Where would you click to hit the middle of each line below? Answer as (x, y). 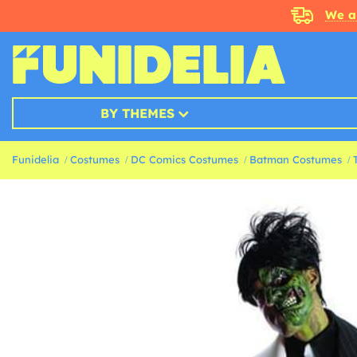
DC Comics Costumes (184, 159)
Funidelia (35, 159)
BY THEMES (137, 113)
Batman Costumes (296, 159)
